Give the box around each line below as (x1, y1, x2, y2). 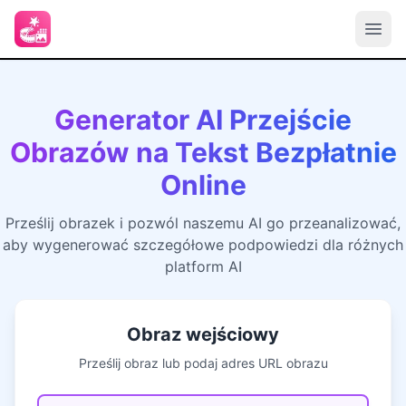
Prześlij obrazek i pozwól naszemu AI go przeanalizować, (5, 214, 401, 232)
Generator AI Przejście (54, 103, 352, 136)
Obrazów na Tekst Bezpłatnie (9, 136, 397, 169)
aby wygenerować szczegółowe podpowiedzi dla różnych (3, 236, 403, 254)
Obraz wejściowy (127, 324, 279, 345)
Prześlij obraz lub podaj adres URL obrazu (78, 355, 328, 371)
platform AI (164, 257, 242, 275)
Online (159, 169, 246, 201)
